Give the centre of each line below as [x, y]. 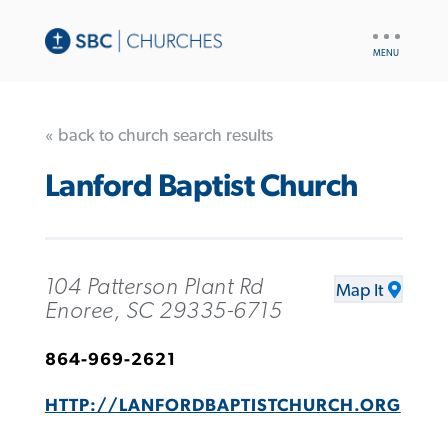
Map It [360, 290]
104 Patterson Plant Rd [154, 286]
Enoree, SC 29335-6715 [163, 310]
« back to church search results [158, 135]
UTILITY [392, 30]
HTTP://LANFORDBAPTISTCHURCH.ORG [222, 405]
